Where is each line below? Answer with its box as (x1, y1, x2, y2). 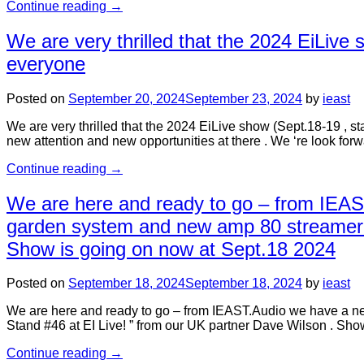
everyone (6, 52, 85, 75)
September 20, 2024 (68, 91, 185, 106)
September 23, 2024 (185, 91, 302, 106)
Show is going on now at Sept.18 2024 (6, 237, 336, 260)
